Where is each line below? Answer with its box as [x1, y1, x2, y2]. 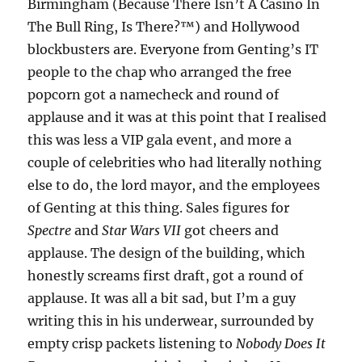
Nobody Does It [236, 335, 326, 351]
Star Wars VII [102, 221, 182, 238]
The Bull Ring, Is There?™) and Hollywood [27, 18, 301, 35]
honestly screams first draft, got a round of [27, 267, 304, 284]
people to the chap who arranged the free [27, 63, 293, 80]
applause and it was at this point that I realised [27, 108, 327, 125]
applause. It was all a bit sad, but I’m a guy [27, 289, 297, 306]
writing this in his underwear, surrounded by [27, 312, 314, 329]
